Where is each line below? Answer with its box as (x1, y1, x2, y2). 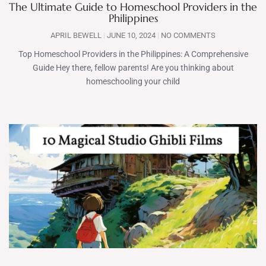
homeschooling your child (86, 77, 180, 86)
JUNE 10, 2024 (105, 31, 157, 40)
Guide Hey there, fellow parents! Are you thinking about (32, 63, 234, 72)
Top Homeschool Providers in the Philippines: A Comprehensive (18, 49, 248, 59)
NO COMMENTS (159, 31, 216, 40)
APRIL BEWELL (50, 31, 103, 40)
